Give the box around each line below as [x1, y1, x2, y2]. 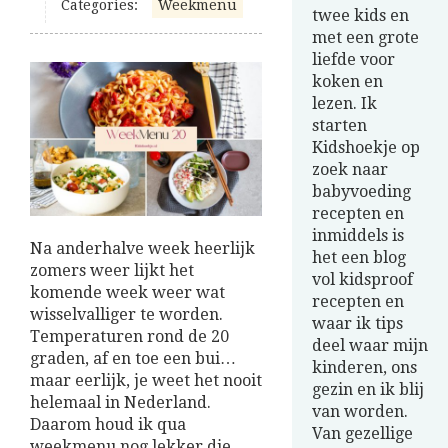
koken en [312, 72, 383, 91]
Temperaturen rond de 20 [30, 327, 229, 347]
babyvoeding [312, 182, 411, 201]
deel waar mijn [312, 336, 428, 355]
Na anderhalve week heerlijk [30, 239, 255, 259]
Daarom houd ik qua [30, 415, 186, 435]
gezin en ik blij [312, 380, 424, 399]
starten [312, 116, 367, 135]
